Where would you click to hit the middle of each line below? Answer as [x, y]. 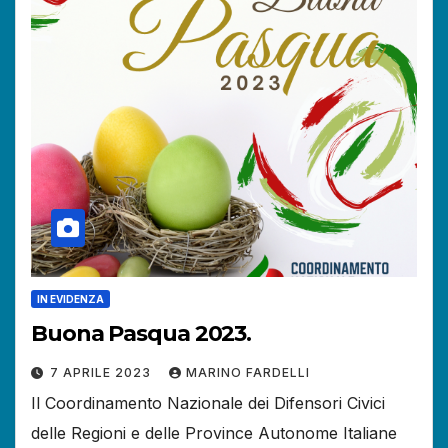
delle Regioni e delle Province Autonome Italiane [214, 433]
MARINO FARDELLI [248, 373]
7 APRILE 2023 [102, 373]
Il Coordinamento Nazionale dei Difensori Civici [208, 403]
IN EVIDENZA [70, 299]
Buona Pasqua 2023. [141, 334]
